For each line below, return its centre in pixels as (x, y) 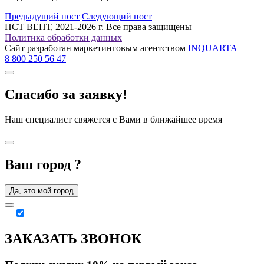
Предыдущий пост (42, 16)
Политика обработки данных (63, 38)
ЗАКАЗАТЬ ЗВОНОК (73, 238)
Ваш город (39, 164)
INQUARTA (213, 48)
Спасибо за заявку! (66, 95)
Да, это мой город (42, 190)
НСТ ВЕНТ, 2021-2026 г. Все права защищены (98, 27)
